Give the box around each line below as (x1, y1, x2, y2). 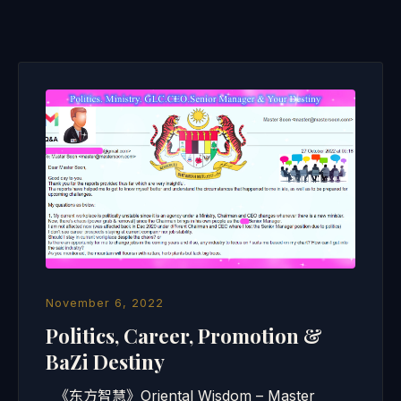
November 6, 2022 (46, 296, 164, 310)
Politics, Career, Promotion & (46, 322, 322, 349)
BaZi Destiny (46, 348, 165, 375)
